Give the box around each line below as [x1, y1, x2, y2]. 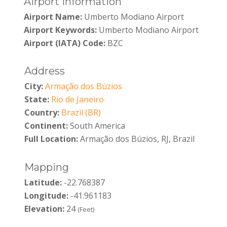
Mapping [24, 161, 69, 173]
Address [24, 65, 65, 78]
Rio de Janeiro [51, 94, 104, 105]
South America [67, 120, 125, 132]
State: [24, 94, 49, 105]
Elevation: [24, 203, 64, 214]
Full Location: [24, 133, 78, 145]
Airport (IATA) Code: [24, 37, 106, 49]
